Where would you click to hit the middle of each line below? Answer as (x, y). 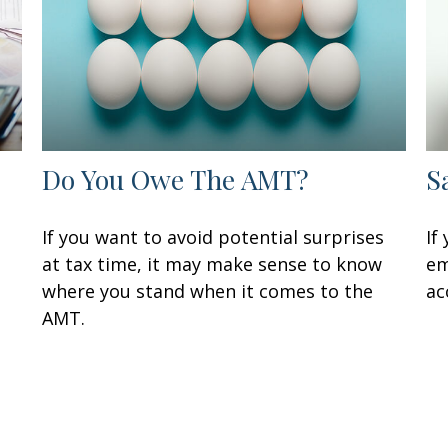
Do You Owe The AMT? (176, 179)
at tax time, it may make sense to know (212, 264)
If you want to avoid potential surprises (213, 237)
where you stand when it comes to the (208, 291)
